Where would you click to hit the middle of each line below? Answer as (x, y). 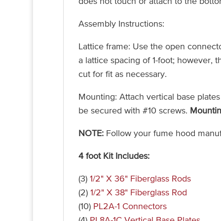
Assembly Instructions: (121, 24)
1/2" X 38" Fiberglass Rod (138, 193)
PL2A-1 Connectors (130, 206)
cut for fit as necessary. (122, 74)
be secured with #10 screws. (134, 111)
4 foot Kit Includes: (114, 156)
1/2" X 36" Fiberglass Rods (140, 179)
